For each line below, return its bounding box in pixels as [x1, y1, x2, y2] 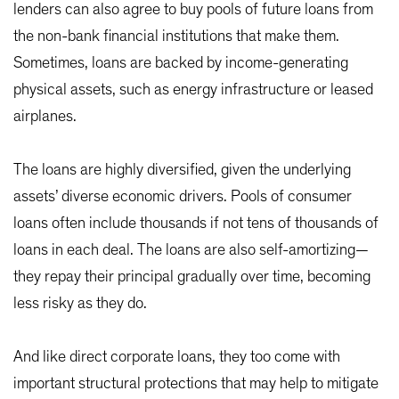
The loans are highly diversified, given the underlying [13, 162, 351, 179]
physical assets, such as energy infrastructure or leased [13, 82, 373, 99]
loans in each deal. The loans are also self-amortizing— [13, 242, 369, 259]
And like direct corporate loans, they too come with [13, 349, 340, 366]
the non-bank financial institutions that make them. [13, 28, 339, 45]
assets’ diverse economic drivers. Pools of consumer [13, 189, 352, 206]
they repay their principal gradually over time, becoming [13, 269, 370, 286]
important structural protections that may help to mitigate [13, 376, 379, 393]
